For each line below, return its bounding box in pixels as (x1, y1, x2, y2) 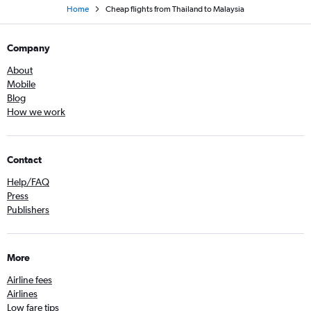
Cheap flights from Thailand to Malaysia (106, 3, 244, 14)
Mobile (7, 78, 35, 90)
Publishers (7, 203, 49, 215)
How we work (7, 106, 65, 117)
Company (7, 42, 50, 53)
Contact (7, 153, 42, 165)
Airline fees (7, 274, 52, 285)
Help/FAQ (7, 176, 49, 187)
